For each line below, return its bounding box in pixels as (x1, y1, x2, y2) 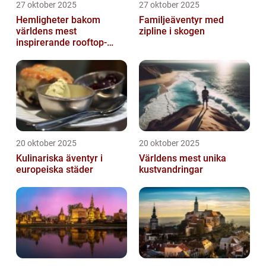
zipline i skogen (139, 26, 205, 37)
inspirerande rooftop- (16, 37, 107, 49)
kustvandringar (139, 164, 203, 176)
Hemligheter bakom (16, 14, 100, 26)
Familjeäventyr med (139, 14, 224, 26)
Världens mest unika (139, 153, 226, 164)
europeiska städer (16, 164, 93, 176)
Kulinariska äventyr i (16, 153, 103, 164)
